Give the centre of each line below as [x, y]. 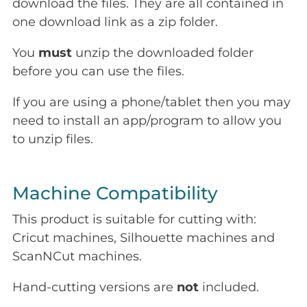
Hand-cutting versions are [95, 287]
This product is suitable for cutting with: [134, 220]
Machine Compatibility [115, 194]
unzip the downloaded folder [163, 53]
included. [229, 287]
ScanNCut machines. [77, 257]
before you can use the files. [98, 72]
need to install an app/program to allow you [147, 121]
